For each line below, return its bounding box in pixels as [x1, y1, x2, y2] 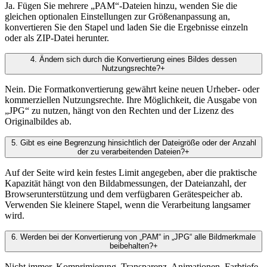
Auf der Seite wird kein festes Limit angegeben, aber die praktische [5, 167, 257, 178]
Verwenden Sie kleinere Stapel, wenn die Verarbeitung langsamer [5, 200, 250, 210]
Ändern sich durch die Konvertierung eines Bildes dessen [39, 55, 237, 64]
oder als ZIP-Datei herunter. [5, 33, 109, 44]
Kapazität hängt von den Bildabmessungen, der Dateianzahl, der [5, 178, 246, 189]
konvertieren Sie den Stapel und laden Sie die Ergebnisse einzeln [5, 22, 248, 33]
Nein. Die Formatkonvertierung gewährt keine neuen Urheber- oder [5, 84, 259, 95]
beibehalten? [109, 241, 153, 251]
